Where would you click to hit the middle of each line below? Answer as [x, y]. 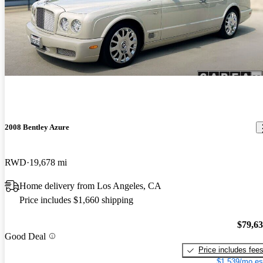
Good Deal [25, 236]
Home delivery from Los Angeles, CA [90, 186]
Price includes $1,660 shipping [76, 200]
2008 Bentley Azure [37, 127]
